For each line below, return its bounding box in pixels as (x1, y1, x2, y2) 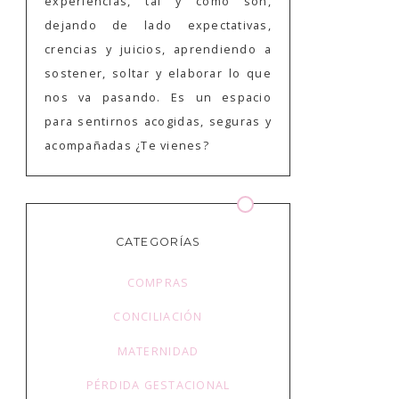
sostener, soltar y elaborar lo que (45, 65, 272, 81)
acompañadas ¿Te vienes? (45, 137, 209, 153)
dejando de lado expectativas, (45, 17, 272, 33)
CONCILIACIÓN (113, 309, 203, 325)
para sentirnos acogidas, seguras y (45, 113, 272, 129)
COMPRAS (126, 275, 190, 291)
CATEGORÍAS (115, 234, 201, 248)
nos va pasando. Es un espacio (45, 89, 272, 105)
